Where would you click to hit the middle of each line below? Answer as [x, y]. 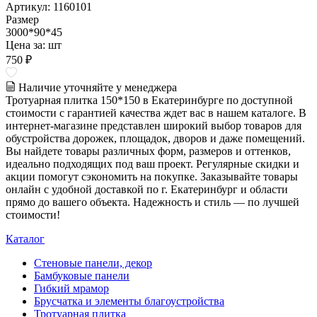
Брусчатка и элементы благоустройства [129, 301]
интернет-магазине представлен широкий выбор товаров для [154, 126]
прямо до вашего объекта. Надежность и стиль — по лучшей [152, 202]
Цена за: [27, 45]
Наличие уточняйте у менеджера [98, 88]
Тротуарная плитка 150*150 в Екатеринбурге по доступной [149, 100]
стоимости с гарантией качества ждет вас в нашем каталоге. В [156, 113]
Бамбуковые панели [82, 276]
